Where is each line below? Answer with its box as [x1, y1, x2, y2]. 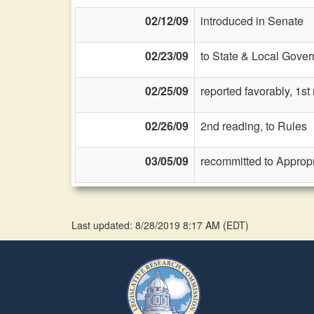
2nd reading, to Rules [200, 118, 307, 134]
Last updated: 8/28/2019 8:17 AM [71, 218, 223, 232]
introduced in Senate [200, 13, 303, 29]
